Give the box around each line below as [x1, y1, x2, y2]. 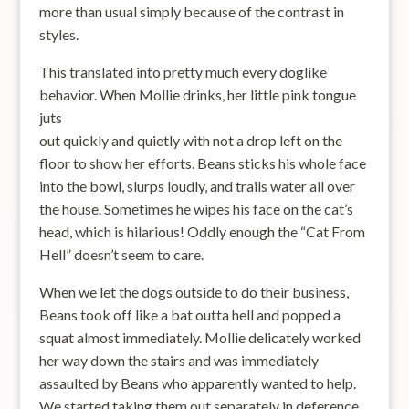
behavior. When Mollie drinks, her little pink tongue [38, 86, 356, 103]
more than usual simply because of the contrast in [38, 3, 344, 20]
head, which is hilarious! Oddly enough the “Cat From [38, 223, 365, 240]
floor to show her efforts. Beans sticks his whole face [38, 154, 366, 172]
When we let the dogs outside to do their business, [38, 283, 349, 300]
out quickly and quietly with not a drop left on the [38, 131, 342, 149]
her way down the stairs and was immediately [38, 351, 319, 369]
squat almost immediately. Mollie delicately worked [38, 329, 361, 346]
